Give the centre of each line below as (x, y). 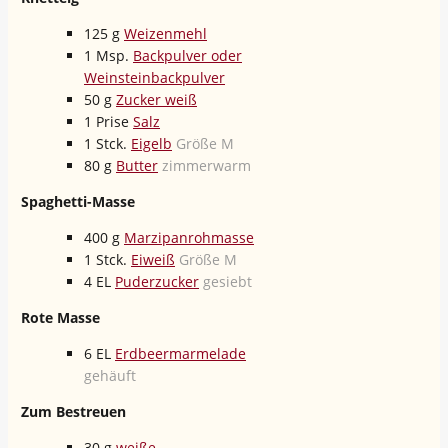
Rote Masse (60, 318)
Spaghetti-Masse (78, 202)
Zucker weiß (156, 100)
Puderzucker (157, 282)
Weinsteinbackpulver (154, 78)
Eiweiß (153, 260)
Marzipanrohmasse (189, 238)
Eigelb (151, 144)
